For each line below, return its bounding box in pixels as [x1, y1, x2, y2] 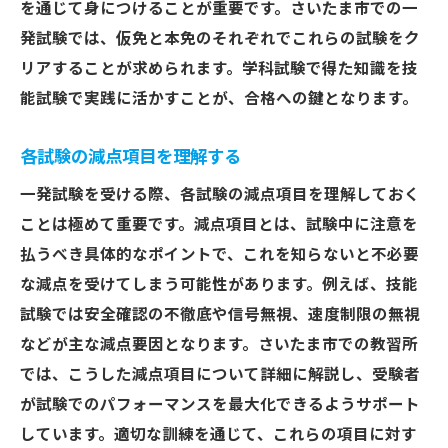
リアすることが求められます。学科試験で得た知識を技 [20, 60, 418, 78]
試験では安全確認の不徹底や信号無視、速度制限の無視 [20, 306, 420, 324]
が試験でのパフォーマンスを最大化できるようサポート [20, 396, 420, 414]
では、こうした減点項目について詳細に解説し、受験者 [20, 366, 420, 384]
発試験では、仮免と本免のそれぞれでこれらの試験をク [20, 30, 420, 48]
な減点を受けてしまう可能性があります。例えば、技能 [20, 276, 418, 294]
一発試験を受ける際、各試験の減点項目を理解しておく [20, 186, 420, 204]
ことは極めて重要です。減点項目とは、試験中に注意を [20, 216, 418, 234]
